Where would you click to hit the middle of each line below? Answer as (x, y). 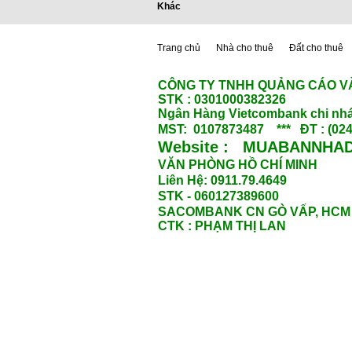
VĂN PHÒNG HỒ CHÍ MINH (239, 165)
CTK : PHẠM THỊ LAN (222, 226)
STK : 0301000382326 (222, 99)
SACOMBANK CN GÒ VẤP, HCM (254, 212)
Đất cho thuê (316, 48)
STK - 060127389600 (218, 196)
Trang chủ (179, 48)
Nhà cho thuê (245, 48)
